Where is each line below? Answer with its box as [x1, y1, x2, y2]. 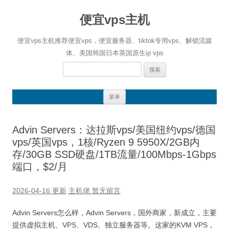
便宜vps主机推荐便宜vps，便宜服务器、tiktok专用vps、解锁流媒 [17, 37, 212, 44]
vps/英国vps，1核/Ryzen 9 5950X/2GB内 [12, 136, 200, 148]
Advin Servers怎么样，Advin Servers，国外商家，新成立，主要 [12, 209, 217, 217]
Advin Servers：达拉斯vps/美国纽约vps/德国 [12, 124, 216, 135]
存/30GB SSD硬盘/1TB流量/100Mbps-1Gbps [12, 149, 216, 160]
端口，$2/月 [12, 161, 67, 172]
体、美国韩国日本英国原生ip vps [65, 49, 164, 57]
